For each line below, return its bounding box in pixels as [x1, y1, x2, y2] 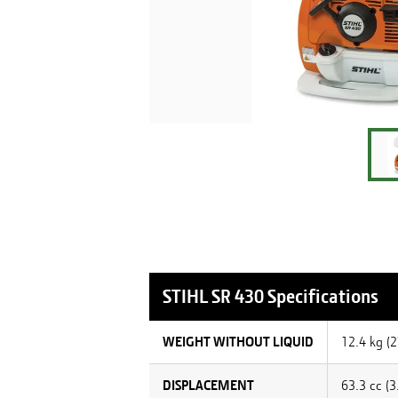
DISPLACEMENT [163, 378, 254, 394]
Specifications [264, 285, 378, 307]
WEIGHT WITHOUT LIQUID [163, 334, 314, 350]
